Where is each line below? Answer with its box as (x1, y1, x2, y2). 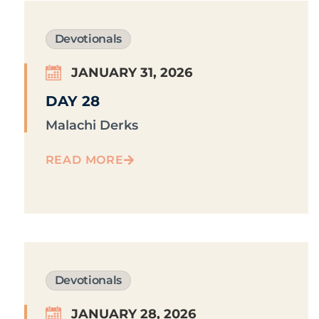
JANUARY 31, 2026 (70, 65, 192, 81)
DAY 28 (45, 93, 100, 110)
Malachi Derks (45, 117, 138, 134)
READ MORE (45, 153, 124, 167)
